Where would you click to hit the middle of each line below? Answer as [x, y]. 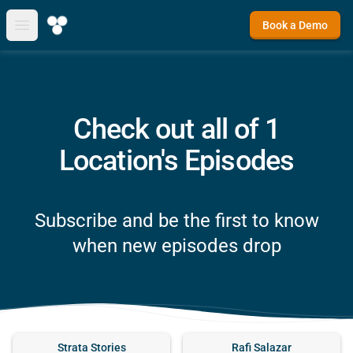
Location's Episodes [176, 161]
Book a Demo [295, 25]
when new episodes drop [176, 246]
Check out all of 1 [176, 129]
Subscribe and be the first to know [176, 221]
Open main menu [69, 33]
